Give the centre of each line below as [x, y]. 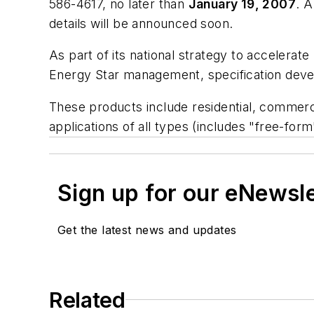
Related [87, 300]
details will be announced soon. [141, 23]
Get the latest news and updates [147, 230]
